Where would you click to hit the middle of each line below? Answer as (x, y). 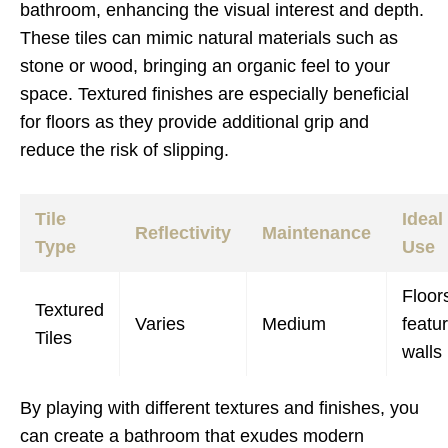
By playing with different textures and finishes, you (219, 408)
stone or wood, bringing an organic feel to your (205, 66)
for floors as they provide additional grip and (194, 122)
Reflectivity (183, 233)
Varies (160, 324)
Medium (294, 324)
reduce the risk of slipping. (124, 150)
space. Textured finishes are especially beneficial (214, 94)
